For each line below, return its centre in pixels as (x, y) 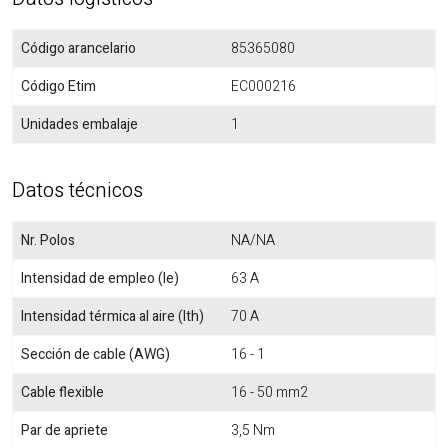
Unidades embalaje (79, 124)
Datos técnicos (77, 190)
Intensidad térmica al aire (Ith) (112, 316)
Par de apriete (64, 430)
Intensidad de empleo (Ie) (100, 278)
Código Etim (58, 86)
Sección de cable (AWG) (95, 354)
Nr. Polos (48, 240)
